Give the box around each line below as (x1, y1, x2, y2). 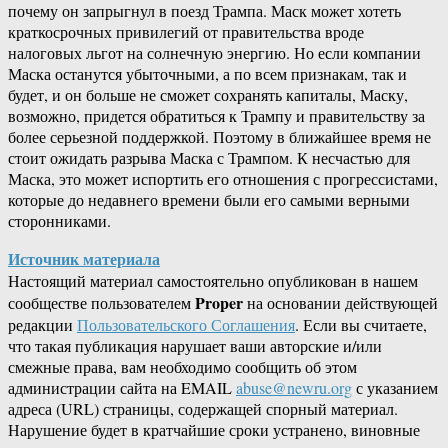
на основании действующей (243, 292, 438, 314)
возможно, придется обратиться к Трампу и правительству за (8, 105, 425, 127)
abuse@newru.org (236, 377, 352, 399)
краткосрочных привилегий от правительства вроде (8, 21, 364, 43)
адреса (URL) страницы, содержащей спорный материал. (8, 398, 398, 420)
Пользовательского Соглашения (77, 314, 295, 336)
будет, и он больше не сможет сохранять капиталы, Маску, (8, 84, 408, 106)
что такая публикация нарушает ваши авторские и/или (8, 335, 382, 357)
